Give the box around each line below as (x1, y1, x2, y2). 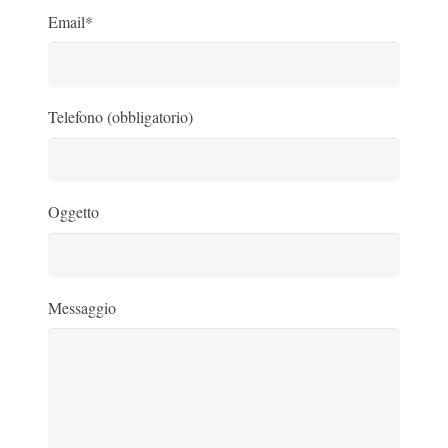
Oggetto (48, 201, 99, 223)
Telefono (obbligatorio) (48, 106, 193, 128)
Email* (48, 10, 93, 32)
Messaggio (48, 296, 116, 318)
